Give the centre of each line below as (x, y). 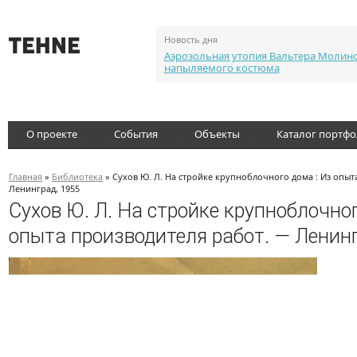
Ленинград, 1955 (44, 188)
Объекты (217, 134)
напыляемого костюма (222, 68)
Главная (25, 177)
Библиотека (77, 177)
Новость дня (190, 39)
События (136, 134)
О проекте (52, 134)
